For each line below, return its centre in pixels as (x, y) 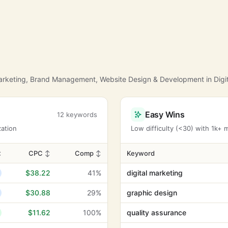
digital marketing (155, 173)
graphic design (152, 193)
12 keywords (77, 115)
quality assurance (156, 212)
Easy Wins (165, 115)
